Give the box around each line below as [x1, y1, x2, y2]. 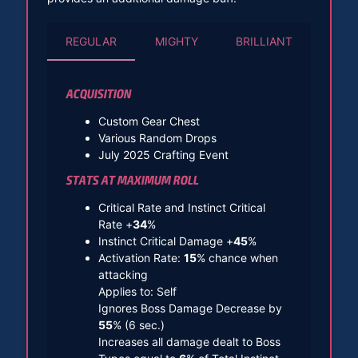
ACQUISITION [66, 87, 131, 102]
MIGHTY [154, 34, 198, 48]
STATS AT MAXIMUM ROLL [66, 173, 199, 189]
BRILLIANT [235, 34, 292, 48]
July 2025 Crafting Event [97, 148, 229, 162]
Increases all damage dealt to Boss [97, 335, 280, 349]
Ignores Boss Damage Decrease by [97, 301, 282, 316]
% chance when [196, 251, 278, 265]
